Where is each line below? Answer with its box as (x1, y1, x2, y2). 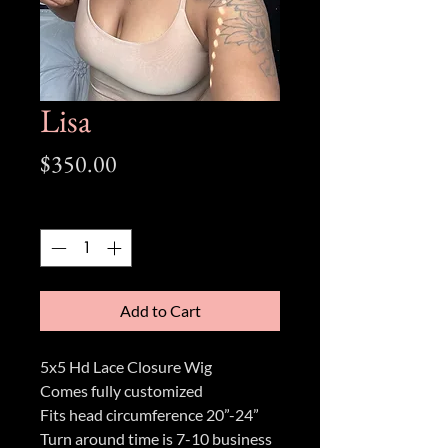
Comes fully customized (40, 381, 203, 401)
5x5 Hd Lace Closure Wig (40, 357, 212, 377)
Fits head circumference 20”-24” (40, 405, 259, 425)
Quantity (40, 201, 92, 222)
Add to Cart (119, 301, 201, 321)
